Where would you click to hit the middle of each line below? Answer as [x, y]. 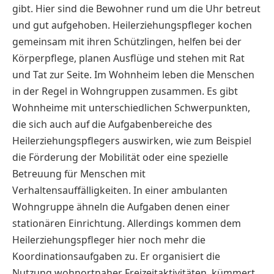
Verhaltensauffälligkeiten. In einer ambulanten [120, 191]
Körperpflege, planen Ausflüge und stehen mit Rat [128, 58]
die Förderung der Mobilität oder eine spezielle [120, 157]
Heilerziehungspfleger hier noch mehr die [109, 240]
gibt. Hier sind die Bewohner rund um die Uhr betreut [136, 9]
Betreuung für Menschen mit [79, 174]
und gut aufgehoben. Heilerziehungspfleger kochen [132, 25]
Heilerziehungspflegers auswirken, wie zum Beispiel [132, 141]
